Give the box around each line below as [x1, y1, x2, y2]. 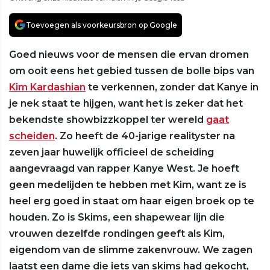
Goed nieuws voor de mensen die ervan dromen [9, 48, 249, 60]
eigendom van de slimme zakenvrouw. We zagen [9, 243, 253, 256]
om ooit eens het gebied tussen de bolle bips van [9, 64, 254, 77]
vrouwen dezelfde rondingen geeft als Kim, [9, 227, 225, 239]
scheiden [9, 130, 55, 142]
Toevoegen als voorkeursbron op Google [26, 20, 177, 30]
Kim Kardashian [9, 81, 86, 93]
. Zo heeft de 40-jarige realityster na [55, 130, 235, 142]
